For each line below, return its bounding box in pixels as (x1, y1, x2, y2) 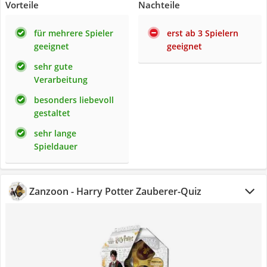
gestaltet (34, 107, 70, 119)
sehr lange (34, 128, 76, 139)
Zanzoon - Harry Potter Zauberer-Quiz (29, 185, 201, 198)
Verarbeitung (34, 74, 88, 85)
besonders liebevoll (34, 94, 114, 105)
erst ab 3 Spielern (167, 27, 238, 39)
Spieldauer (34, 141, 77, 152)
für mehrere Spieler (34, 27, 113, 39)
